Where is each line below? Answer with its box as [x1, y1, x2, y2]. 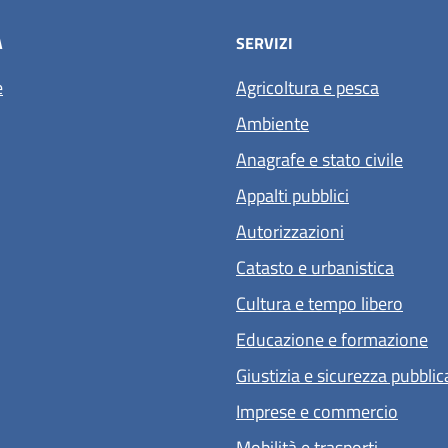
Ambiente [236, 110, 309, 138]
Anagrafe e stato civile [236, 146, 403, 174]
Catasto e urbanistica [236, 254, 394, 282]
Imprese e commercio [236, 398, 398, 426]
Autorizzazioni [236, 218, 344, 246]
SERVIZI [236, 31, 293, 56]
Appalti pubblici [236, 182, 349, 210]
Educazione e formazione [236, 326, 428, 354]
